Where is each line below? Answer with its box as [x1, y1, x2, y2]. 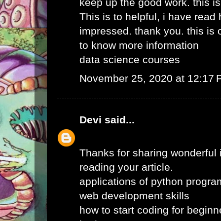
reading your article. [79, 161, 173, 173]
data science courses [79, 54, 180, 66]
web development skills [79, 190, 189, 202]
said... [102, 114, 135, 126]
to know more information [79, 39, 199, 51]
